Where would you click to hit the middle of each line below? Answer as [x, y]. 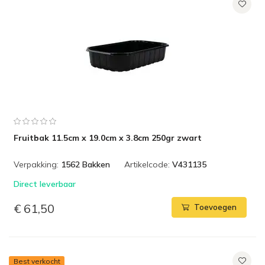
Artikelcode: [147, 164]
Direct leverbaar [45, 184]
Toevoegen [215, 207]
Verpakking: [36, 164]
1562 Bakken [85, 164]
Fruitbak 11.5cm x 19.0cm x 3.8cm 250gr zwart [108, 138]
